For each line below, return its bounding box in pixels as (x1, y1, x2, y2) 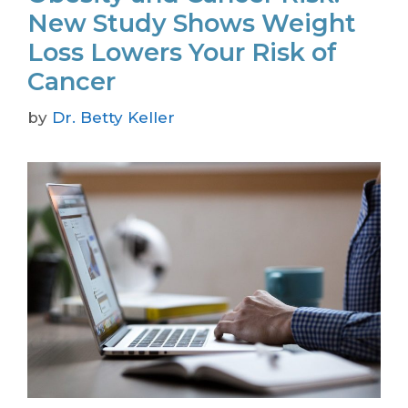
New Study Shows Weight (27, 7, 356, 38)
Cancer (27, 66, 116, 97)
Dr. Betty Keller (52, 108, 175, 127)
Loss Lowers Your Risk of (27, 36, 337, 67)
